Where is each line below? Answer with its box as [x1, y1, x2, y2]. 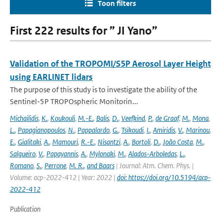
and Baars [87, 161, 114, 170]
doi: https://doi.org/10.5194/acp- [117, 173, 211, 182]
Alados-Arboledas [128, 149, 177, 158]
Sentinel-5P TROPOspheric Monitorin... [10, 97, 138, 106]
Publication [10, 204, 40, 214]
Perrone [44, 161, 66, 170]
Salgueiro [10, 149, 36, 158]
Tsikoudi [121, 125, 144, 135]
